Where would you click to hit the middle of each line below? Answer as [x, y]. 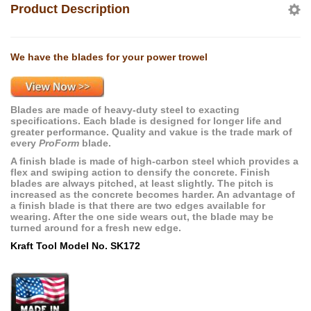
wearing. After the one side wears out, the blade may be [142, 216]
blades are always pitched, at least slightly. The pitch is [142, 183]
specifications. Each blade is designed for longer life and [146, 120]
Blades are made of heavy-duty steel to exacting [125, 109]
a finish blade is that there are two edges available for [138, 205]
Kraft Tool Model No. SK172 [75, 245]
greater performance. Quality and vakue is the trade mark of [151, 132]
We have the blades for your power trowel [109, 57]
